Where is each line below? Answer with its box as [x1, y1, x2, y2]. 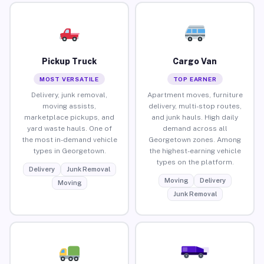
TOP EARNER [173, 75, 217, 82]
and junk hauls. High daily [151, 113, 238, 121]
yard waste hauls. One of [27, 124, 112, 133]
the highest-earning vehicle [148, 146, 241, 155]
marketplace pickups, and [24, 113, 114, 121]
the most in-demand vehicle [21, 135, 117, 144]
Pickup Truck [42, 56, 97, 66]
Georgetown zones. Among [148, 135, 241, 144]
